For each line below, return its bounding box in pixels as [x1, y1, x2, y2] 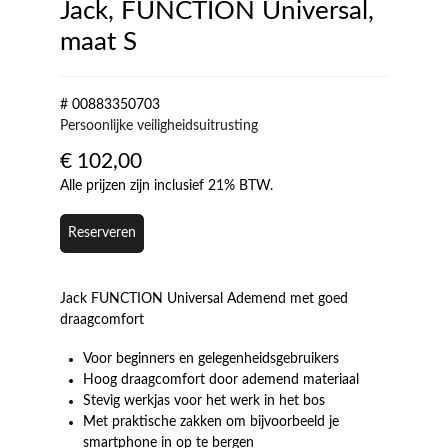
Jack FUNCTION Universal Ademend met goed [60, 291, 348, 306]
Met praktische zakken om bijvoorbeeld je [83, 415, 340, 429]
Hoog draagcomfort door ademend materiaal [83, 373, 360, 387]
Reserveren [68, 226, 136, 240]
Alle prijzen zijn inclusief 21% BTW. [60, 178, 273, 193]
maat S [60, 28, 137, 55]
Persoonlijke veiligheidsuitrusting [60, 119, 258, 134]
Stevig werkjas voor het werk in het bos [83, 394, 326, 408]
